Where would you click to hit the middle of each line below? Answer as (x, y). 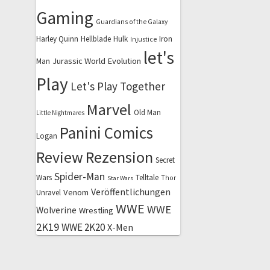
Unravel (48, 192)
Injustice (143, 39)
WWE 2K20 (83, 227)
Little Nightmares (60, 112)
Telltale (147, 177)
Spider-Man (79, 176)
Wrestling (96, 210)
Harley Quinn (57, 39)
